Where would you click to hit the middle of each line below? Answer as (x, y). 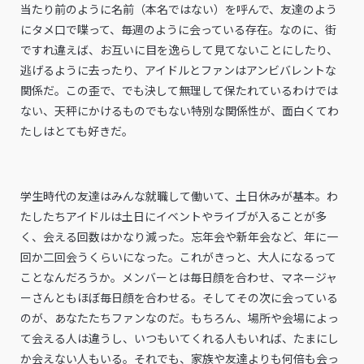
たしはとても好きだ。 (77, 130)
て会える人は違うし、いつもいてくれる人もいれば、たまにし (180, 338)
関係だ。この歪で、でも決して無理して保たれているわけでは (179, 90)
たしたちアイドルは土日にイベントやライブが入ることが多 (173, 216)
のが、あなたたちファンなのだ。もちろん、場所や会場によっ (180, 317)
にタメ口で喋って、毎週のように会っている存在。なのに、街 (178, 29)
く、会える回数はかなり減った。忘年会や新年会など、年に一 (179, 236)
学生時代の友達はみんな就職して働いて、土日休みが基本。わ (179, 195)
